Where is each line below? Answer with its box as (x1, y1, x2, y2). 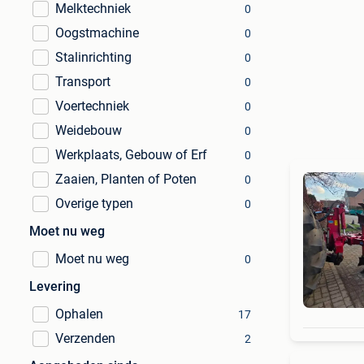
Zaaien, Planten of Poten (55, 171, 197, 187)
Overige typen (55, 196, 133, 211)
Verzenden (55, 331, 115, 346)
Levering (29, 279, 80, 294)
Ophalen (55, 306, 103, 322)
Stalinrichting (55, 50, 132, 65)
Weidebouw (55, 123, 122, 138)
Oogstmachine (55, 25, 139, 41)
